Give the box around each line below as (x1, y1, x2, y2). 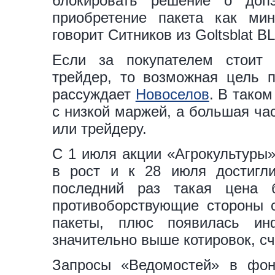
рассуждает (52, 86, 136, 103)
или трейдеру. (52, 120, 147, 137)
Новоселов (135, 86, 209, 103)
